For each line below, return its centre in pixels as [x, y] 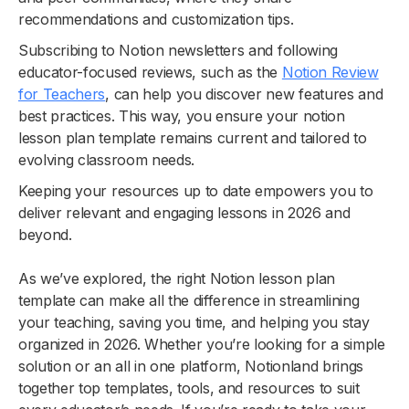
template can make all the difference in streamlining [189, 301]
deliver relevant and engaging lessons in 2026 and [184, 213]
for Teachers [62, 94]
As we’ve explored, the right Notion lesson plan [177, 279]
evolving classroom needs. [106, 160]
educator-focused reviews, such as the [150, 73]
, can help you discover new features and [244, 94]
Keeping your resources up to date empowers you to [196, 191]
